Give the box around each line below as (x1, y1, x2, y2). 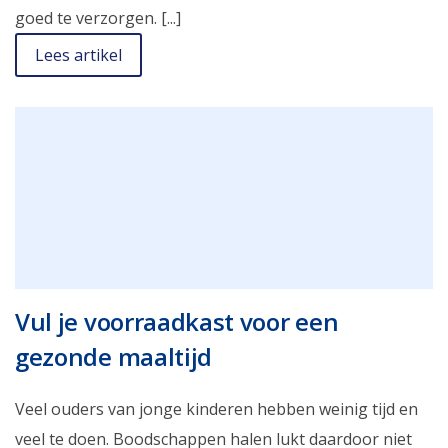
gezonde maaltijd (15, 339, 213, 373)
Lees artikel (35, 43, 122, 66)
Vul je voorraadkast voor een (15, 304, 339, 338)
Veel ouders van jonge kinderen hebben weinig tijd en (15, 397, 418, 420)
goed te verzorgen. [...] (15, 6, 181, 29)
